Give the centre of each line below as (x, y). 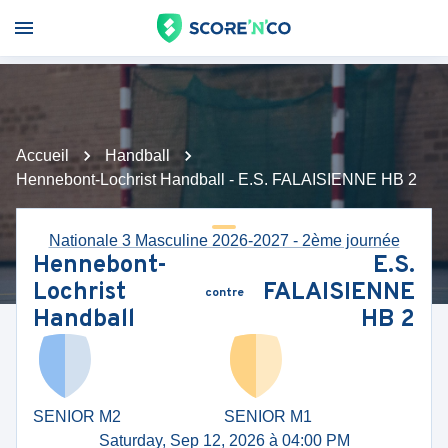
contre (224, 293)
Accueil (42, 155)
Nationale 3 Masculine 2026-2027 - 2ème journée (224, 240)
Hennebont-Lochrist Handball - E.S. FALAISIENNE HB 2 (216, 179)
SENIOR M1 (268, 416)
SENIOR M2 (77, 416)
